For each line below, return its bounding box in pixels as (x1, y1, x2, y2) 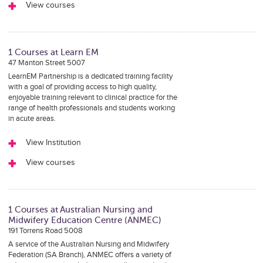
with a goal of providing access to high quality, (8, 82, 157, 92)
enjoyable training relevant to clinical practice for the (8, 93, 177, 102)
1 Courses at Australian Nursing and (8, 205, 153, 214)
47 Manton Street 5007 (8, 58, 85, 68)
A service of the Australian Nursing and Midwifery (8, 240, 169, 249)
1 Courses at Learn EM (8, 48, 99, 57)
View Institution (25, 138, 81, 147)
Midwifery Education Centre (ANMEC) (8, 215, 161, 225)
